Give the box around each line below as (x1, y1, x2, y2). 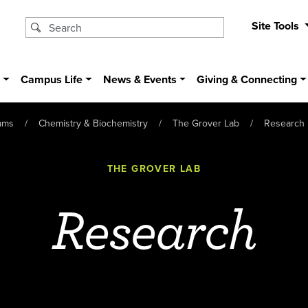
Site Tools (251, 18, 302, 34)
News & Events (102, 71, 177, 88)
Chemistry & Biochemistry (38, 115, 148, 130)
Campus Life (21, 71, 83, 88)
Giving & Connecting (197, 71, 298, 88)
